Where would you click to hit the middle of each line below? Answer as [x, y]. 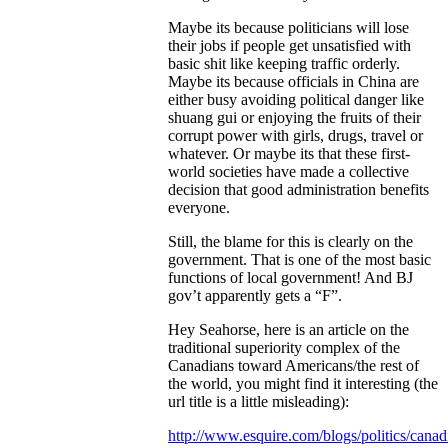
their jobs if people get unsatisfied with [289, 46]
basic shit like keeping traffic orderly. [284, 64]
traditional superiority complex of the [284, 348]
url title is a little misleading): [258, 402]
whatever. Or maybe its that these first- [289, 154]
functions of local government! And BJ [290, 278]
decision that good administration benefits [298, 190]
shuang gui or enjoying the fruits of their [294, 118]
